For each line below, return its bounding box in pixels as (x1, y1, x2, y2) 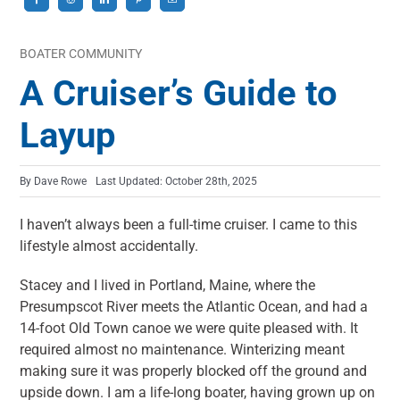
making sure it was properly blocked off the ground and (20, 362, 368, 380)
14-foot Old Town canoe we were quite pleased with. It (20, 320, 359, 337)
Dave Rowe (34, 175, 87, 188)
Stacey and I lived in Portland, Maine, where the (20, 277, 316, 295)
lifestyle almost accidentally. (20, 237, 199, 255)
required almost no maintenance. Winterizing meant (20, 341, 346, 359)
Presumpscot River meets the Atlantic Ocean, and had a (20, 298, 369, 316)
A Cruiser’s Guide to (20, 72, 338, 115)
